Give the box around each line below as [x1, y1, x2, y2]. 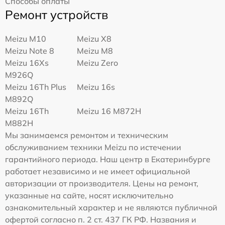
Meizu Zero [77, 57, 119, 68]
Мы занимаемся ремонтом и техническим [5, 130, 168, 140]
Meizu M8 [77, 45, 114, 56]
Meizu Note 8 [5, 45, 54, 56]
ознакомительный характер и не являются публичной [5, 202, 217, 212]
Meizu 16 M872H [77, 105, 142, 116]
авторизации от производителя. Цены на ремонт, [5, 178, 198, 188]
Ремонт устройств [5, 7, 108, 22]
